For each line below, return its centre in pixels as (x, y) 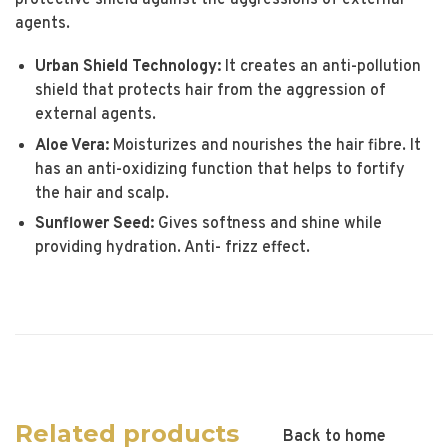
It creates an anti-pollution (321, 67)
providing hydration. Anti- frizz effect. (172, 247)
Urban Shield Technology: (128, 67)
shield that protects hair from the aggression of (210, 91)
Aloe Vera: (72, 145)
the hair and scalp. (102, 193)
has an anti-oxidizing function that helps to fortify (220, 169)
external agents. (95, 115)
